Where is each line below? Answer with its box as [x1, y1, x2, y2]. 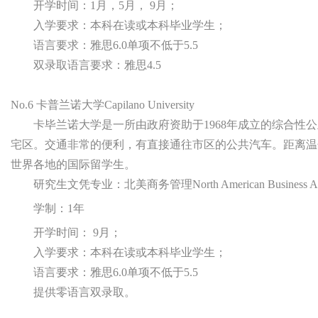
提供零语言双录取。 [33, 286, 136, 298]
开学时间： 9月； [33, 226, 121, 238]
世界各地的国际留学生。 [11, 158, 136, 170]
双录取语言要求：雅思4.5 [33, 59, 161, 71]
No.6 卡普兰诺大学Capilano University [11, 99, 194, 111]
